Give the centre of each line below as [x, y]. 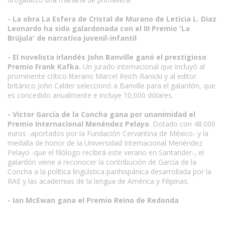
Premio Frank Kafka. [44, 67]
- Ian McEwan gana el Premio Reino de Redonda [93, 200]
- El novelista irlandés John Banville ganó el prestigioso [107, 57]
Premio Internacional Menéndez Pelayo [78, 124]
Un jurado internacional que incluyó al [143, 67]
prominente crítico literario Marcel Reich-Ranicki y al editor [102, 76]
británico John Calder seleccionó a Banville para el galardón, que [111, 86]
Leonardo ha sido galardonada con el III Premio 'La [99, 28]
